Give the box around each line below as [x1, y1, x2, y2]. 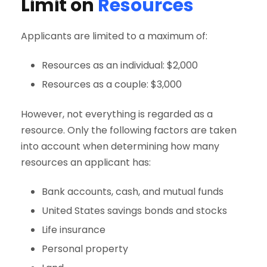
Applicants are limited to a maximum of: [21, 29, 207, 43]
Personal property [42, 241, 131, 256]
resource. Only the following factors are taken [21, 123, 237, 137]
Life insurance [42, 222, 108, 237]
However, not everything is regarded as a [21, 107, 213, 121]
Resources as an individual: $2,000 [42, 58, 200, 72]
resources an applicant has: [21, 155, 151, 169]
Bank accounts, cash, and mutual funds [42, 184, 226, 198]
